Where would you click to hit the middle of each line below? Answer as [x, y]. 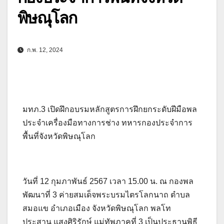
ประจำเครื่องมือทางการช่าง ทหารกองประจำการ [107, 122]
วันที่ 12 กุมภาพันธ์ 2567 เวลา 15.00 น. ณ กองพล [108, 181]
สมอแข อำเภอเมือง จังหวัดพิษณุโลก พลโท [97, 208]
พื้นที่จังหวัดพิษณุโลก [59, 136]
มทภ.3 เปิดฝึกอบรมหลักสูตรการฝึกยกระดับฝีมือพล [110, 109]
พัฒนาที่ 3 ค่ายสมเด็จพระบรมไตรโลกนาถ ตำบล [106, 194]
